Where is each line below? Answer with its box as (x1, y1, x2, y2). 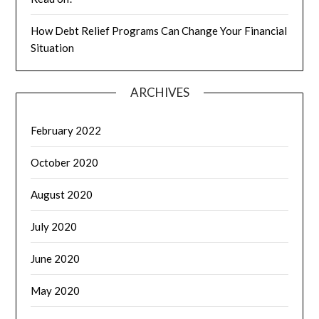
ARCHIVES (130, 84, 189, 100)
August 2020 (31, 187, 93, 201)
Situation (31, 41, 75, 54)
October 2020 (31, 155, 99, 169)
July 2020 (31, 219, 78, 233)
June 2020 (31, 251, 80, 265)
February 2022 (31, 123, 102, 137)
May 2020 (31, 283, 80, 297)
